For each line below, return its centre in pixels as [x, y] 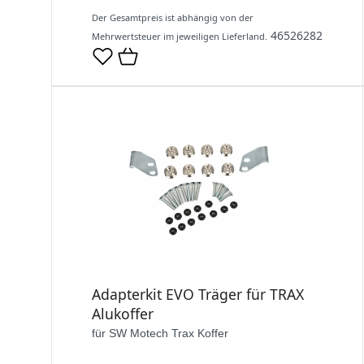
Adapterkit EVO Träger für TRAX [198, 295]
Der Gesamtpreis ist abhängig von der [173, 18]
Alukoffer [123, 314]
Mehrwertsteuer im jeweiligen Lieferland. [180, 37]
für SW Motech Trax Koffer [160, 334]
